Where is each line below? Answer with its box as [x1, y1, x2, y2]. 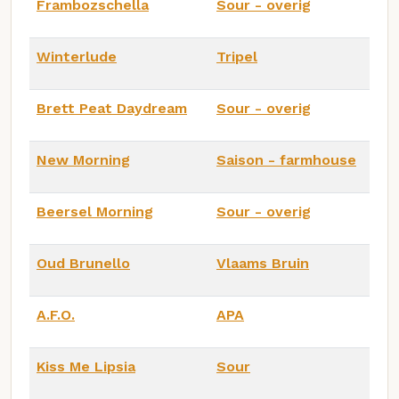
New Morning [37, 151, 130, 168]
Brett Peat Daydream [37, 99, 187, 117]
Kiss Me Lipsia [37, 357, 135, 375]
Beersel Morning [37, 202, 153, 220]
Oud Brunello [37, 254, 130, 272]
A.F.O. [37, 305, 75, 323]
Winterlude [37, 47, 117, 65]
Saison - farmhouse [216, 151, 356, 168]
